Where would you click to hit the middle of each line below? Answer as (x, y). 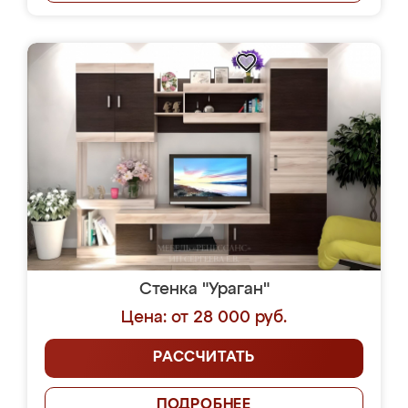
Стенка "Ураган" (204, 290)
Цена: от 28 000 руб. (204, 318)
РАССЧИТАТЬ (204, 358)
